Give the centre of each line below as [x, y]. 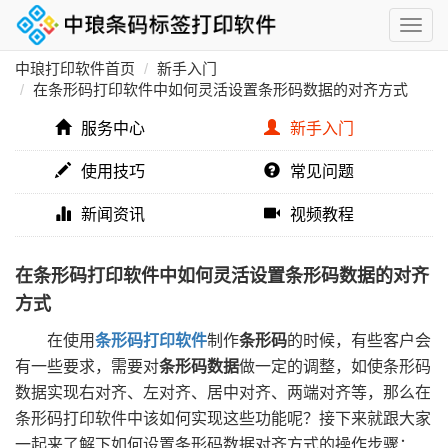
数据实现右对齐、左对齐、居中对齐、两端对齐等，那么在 [223, 392]
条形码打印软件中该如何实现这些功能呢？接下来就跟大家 [223, 418]
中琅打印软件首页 [75, 68]
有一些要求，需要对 [87, 366]
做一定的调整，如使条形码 [335, 366]
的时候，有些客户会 [359, 340]
